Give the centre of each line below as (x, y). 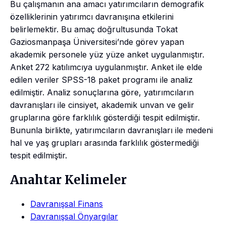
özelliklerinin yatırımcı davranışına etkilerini (92, 16)
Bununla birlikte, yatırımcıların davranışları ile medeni (111, 130)
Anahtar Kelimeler (68, 180)
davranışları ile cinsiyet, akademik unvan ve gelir (102, 105)
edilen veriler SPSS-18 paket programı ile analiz (101, 79)
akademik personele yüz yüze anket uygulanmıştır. (107, 54)
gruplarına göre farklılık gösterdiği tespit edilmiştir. (105, 117)
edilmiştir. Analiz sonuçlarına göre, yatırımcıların (102, 92)
